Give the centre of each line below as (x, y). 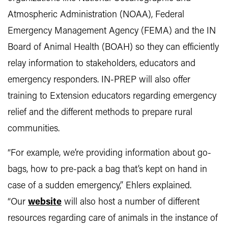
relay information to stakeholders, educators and (102, 64)
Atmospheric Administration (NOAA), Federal (96, 15)
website (45, 202)
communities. (34, 129)
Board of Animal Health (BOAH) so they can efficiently (113, 48)
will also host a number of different (131, 202)
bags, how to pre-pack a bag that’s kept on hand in (107, 170)
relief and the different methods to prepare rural (100, 113)
